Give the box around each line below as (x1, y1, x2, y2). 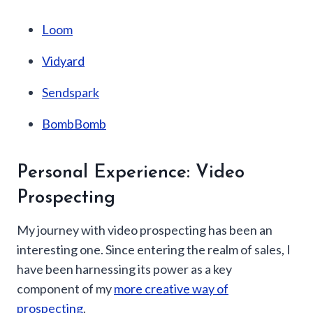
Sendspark (42, 85, 99, 100)
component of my (17, 281, 114, 296)
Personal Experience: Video (17, 163, 245, 182)
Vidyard (42, 53, 85, 68)
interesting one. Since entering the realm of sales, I (17, 242, 291, 257)
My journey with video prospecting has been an (17, 222, 272, 238)
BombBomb (42, 116, 106, 131)
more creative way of (114, 281, 228, 296)
